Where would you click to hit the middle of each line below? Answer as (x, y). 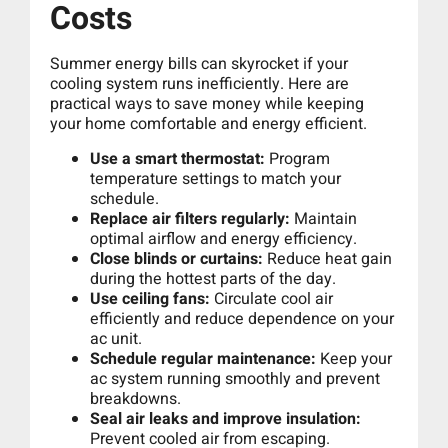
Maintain (323, 218)
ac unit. (116, 338)
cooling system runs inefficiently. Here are (199, 84)
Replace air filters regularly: (190, 218)
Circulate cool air (271, 298)
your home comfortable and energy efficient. (208, 124)
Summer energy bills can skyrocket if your (199, 64)
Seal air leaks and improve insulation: (225, 418)
